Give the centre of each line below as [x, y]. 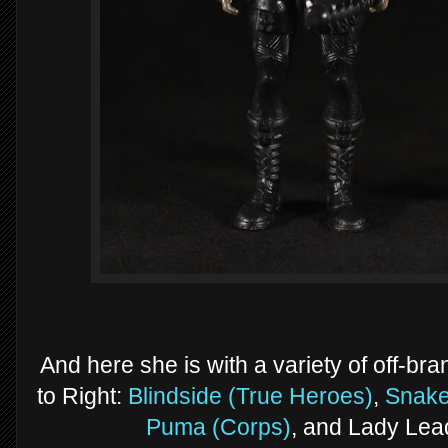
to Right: [82, 396]
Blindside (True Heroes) [250, 396]
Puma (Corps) [218, 427]
